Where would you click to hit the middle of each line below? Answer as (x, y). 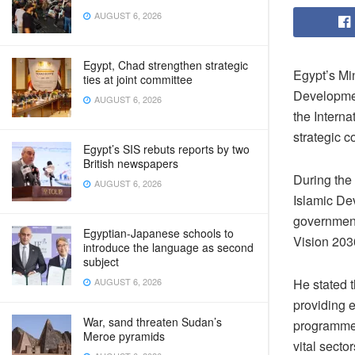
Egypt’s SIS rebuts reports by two (166, 149)
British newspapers (131, 163)
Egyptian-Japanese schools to (158, 233)
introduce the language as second (168, 247)
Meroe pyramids (124, 336)
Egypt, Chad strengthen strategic (166, 65)
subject (101, 261)
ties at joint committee (138, 79)
